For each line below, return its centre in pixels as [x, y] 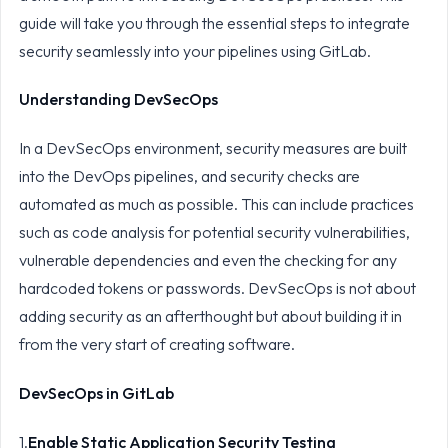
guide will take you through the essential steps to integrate [214, 22]
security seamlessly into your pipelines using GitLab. [196, 50]
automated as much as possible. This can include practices [216, 204]
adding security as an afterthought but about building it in [210, 316]
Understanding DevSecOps [118, 99]
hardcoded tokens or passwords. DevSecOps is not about [217, 288]
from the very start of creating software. [158, 344]
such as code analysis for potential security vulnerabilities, [214, 232]
